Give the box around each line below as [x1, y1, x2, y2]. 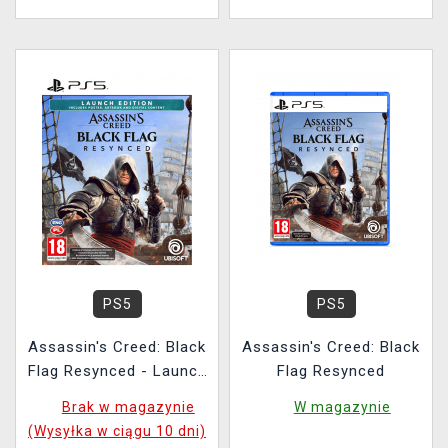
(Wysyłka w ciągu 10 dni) [28, 423, 206, 439]
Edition [91, 386, 143, 404]
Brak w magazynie [61, 399, 195, 415]
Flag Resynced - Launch [27, 362, 207, 380]
